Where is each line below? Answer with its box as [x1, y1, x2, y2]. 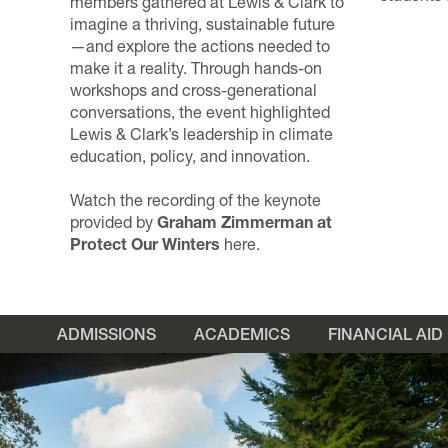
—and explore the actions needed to [70, 35, 330, 56]
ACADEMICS [194, 323, 290, 344]
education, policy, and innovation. [70, 145, 310, 166]
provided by [70, 211, 157, 232]
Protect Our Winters [70, 233, 220, 254]
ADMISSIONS [57, 323, 156, 344]
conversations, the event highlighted [70, 101, 330, 122]
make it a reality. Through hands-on [70, 57, 322, 78]
